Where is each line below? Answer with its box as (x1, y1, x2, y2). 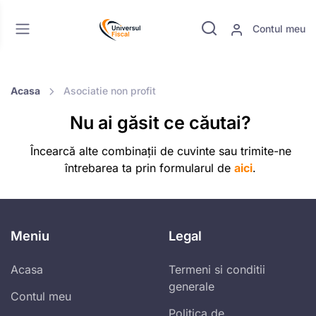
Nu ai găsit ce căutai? (70, 112, 251, 134)
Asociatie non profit (63, 85, 156, 97)
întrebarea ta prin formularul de (65, 161, 234, 176)
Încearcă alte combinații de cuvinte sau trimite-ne (30, 144, 291, 159)
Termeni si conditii (169, 262, 265, 277)
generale (169, 279, 214, 294)
